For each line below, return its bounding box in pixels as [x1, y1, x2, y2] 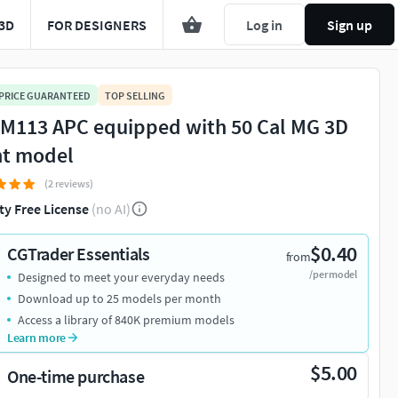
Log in [246, 15, 283, 34]
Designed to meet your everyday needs [18, 269, 225, 286]
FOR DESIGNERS [47, 15, 147, 34]
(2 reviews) [44, 177, 93, 191]
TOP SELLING [105, 88, 165, 102]
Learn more [7, 330, 67, 346]
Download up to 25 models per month [18, 291, 221, 307]
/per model [309, 267, 357, 282]
